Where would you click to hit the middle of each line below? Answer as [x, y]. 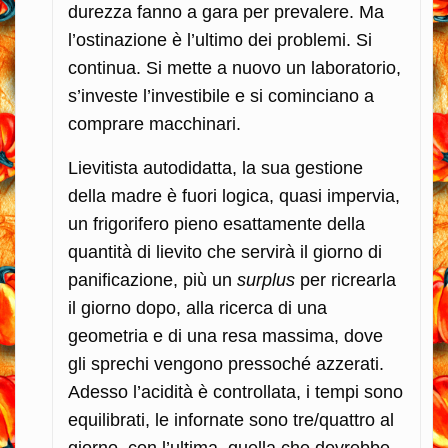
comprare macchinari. [154, 123]
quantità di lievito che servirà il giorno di [225, 251]
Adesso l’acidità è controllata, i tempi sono [235, 391]
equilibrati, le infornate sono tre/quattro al [231, 419]
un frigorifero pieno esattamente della [216, 223]
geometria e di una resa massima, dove [225, 335]
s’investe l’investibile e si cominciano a [221, 95]
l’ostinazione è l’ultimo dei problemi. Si [220, 39]
